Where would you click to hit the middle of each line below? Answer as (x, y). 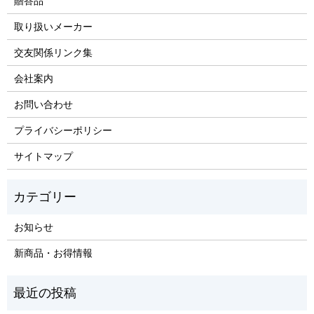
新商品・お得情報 (53, 252)
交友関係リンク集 (53, 52)
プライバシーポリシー (63, 130)
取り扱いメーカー (53, 26)
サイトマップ (43, 156)
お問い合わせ (43, 104)
